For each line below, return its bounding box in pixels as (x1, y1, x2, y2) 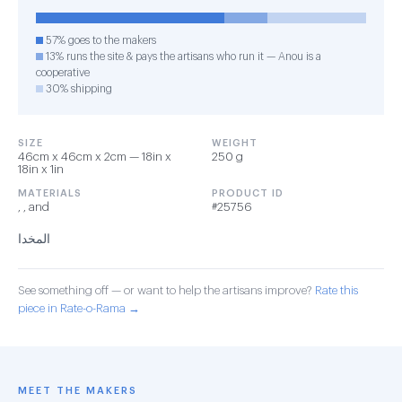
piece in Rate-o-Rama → (18, 302, 140, 314)
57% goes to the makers (43, 35, 156, 46)
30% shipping (43, 83, 112, 94)
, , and (18, 201, 49, 213)
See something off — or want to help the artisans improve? (18, 284, 315, 296)
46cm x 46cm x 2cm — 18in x (18, 151, 171, 162)
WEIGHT (212, 138, 258, 148)
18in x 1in (18, 163, 64, 175)
